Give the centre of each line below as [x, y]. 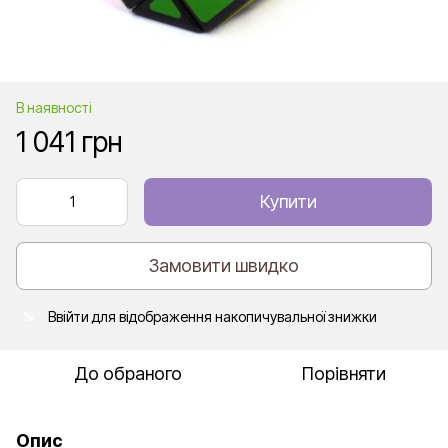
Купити [288, 201]
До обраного [128, 373]
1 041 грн [69, 141]
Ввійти [68, 316]
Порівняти [344, 373]
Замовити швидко [224, 266]
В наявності [54, 107]
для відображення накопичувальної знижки [233, 316]
